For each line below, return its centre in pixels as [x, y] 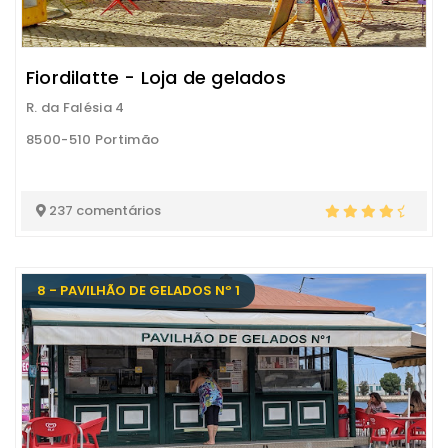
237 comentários [103, 210]
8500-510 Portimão [93, 139]
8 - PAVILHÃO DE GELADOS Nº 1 [138, 290]
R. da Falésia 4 [75, 107]
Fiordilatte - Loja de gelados [156, 77]
